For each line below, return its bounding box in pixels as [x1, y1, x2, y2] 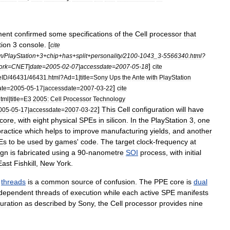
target [116, 138, 135, 146]
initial [185, 148, 201, 157]
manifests [177, 188, 208, 197]
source [71, 178, 93, 186]
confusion [104, 178, 135, 186]
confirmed [14, 30, 47, 38]
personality [91, 52, 122, 59]
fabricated [17, 148, 50, 157]
